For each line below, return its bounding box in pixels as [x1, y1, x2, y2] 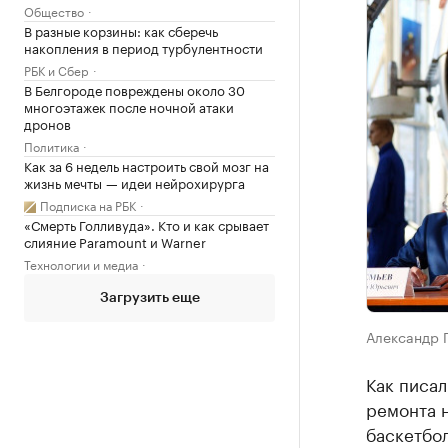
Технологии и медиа [24, 254, 138, 273]
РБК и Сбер [24, 60, 89, 79]
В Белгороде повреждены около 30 [24, 79, 245, 99]
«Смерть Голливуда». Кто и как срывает [24, 214, 269, 234]
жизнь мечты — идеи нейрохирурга [24, 172, 245, 192]
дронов [24, 113, 71, 133]
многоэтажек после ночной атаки [24, 96, 234, 116]
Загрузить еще [99, 291, 200, 305]
